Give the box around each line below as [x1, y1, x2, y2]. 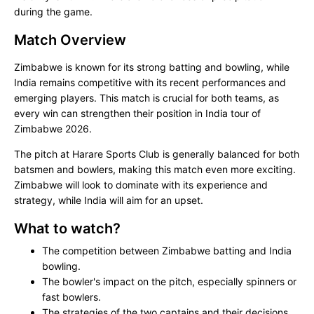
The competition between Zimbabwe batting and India [42, 245, 292, 257]
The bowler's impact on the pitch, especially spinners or [42, 275, 296, 287]
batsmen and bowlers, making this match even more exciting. [14, 163, 296, 175]
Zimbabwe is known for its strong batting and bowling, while [14, 61, 289, 73]
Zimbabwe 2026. [14, 123, 92, 135]
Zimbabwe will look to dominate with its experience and [14, 179, 268, 191]
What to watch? [14, 220, 121, 237]
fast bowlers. [42, 291, 101, 303]
